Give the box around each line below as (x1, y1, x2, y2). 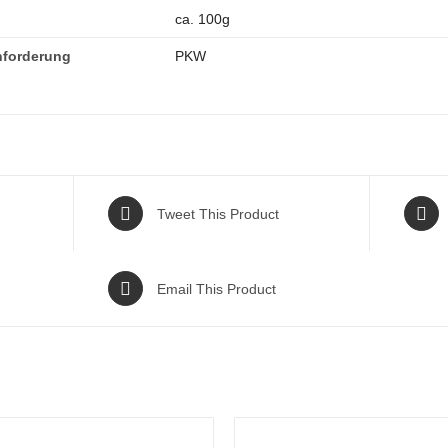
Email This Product (156, 280, 276, 297)
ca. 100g (175, 11, 230, 27)
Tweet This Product (156, 205, 279, 222)
